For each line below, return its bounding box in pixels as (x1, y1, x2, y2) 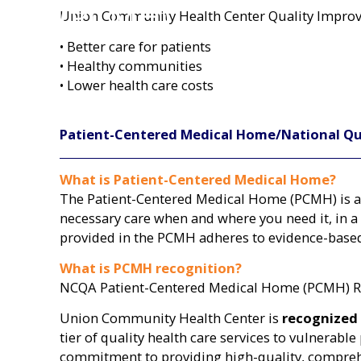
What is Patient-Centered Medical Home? (60, 170, 336, 189)
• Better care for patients (60, 36, 211, 56)
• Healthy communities (60, 56, 202, 75)
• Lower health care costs (60, 75, 214, 94)
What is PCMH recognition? (60, 259, 242, 278)
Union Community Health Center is (60, 309, 282, 328)
